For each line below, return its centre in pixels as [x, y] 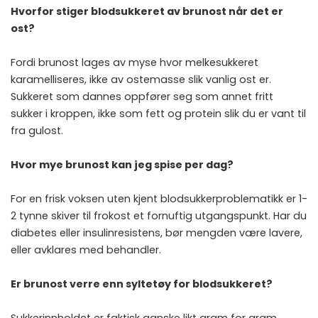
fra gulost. [37, 130]
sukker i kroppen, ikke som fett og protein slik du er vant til [158, 113]
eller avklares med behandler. [86, 250]
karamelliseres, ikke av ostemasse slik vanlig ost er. [141, 79]
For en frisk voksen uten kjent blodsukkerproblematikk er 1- [159, 198]
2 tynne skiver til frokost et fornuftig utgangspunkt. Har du [159, 215]
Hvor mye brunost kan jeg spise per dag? [122, 164]
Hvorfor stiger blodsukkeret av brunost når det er [147, 11]
